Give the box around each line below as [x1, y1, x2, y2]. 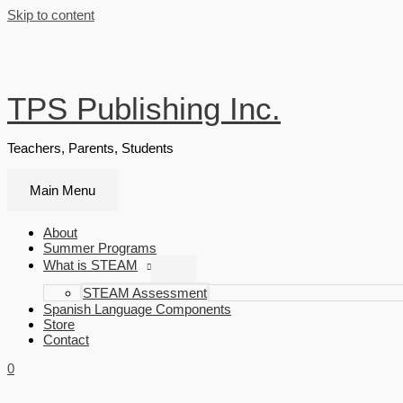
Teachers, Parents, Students [7, 143, 173, 159]
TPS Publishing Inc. [7, 92, 269, 130]
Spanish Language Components [43, 308, 229, 324]
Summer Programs [43, 245, 152, 261]
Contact [43, 340, 92, 356]
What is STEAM [43, 262, 138, 278]
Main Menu [30, 185, 97, 201]
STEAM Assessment [83, 291, 202, 307]
